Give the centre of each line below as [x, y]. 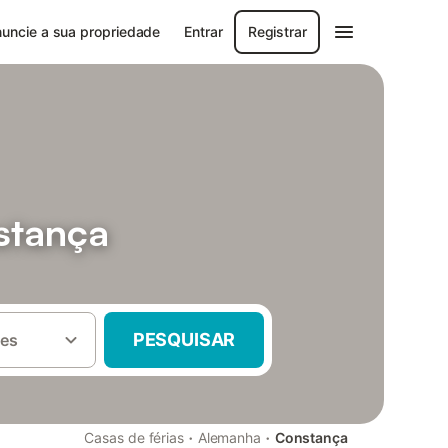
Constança [311, 437]
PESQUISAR [184, 339]
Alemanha [229, 437]
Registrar [277, 31]
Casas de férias [134, 437]
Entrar [203, 31]
